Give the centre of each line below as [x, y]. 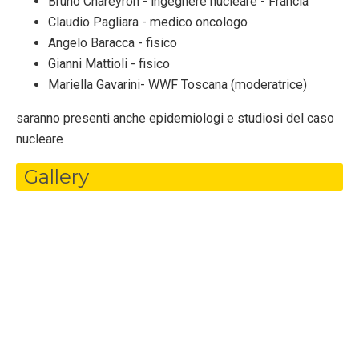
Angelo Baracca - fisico [113, 43]
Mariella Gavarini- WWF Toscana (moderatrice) [177, 85]
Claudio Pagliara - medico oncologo [148, 22]
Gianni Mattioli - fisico [109, 64]
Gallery [56, 176]
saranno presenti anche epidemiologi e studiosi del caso [175, 119]
